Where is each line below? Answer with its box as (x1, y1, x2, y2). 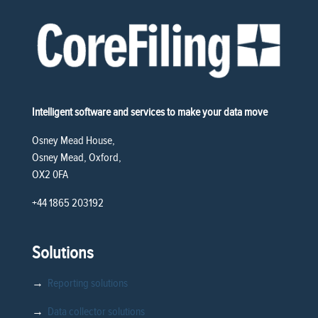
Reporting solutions (47, 276, 128, 291)
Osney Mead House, (31, 133, 115, 148)
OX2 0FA (31, 168, 68, 182)
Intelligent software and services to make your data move (31, 105, 268, 120)
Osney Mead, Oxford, (31, 150, 121, 165)
